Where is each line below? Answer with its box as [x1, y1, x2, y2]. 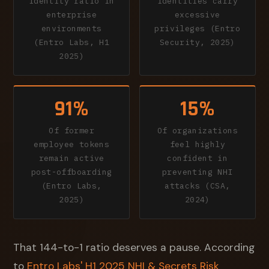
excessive [175, 10, 220, 20]
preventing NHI [162, 166, 233, 177]
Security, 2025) [159, 37, 235, 48]
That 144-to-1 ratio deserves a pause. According [13, 240, 255, 254]
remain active [38, 153, 104, 163]
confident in [167, 153, 228, 163]
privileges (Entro [154, 23, 241, 34]
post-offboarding [31, 166, 112, 177]
